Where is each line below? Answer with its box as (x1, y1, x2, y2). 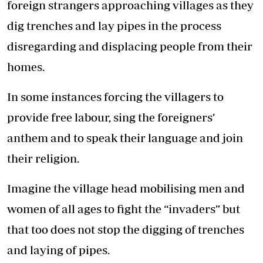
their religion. (7, 151, 79, 166)
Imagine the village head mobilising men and (7, 181, 245, 195)
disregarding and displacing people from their (7, 39, 252, 53)
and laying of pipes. (7, 243, 110, 257)
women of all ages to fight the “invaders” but (7, 202, 240, 216)
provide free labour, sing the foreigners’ (7, 110, 215, 124)
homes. (7, 60, 45, 74)
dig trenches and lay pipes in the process (7, 19, 221, 33)
